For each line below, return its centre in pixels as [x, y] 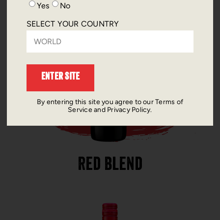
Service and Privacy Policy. [110, 110]
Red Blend [110, 166]
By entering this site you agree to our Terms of [110, 102]
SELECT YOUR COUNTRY [73, 24]
